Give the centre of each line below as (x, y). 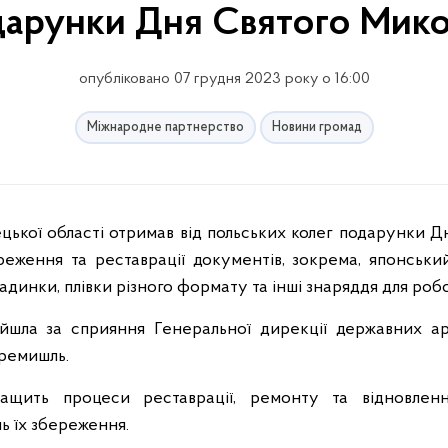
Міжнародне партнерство (165, 127)
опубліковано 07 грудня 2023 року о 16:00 (224, 79)
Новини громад (316, 127)
